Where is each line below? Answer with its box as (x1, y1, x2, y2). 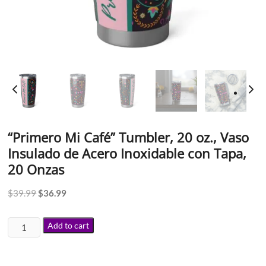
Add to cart (47, 220, 89, 231)
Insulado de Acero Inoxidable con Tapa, (8, 144, 247, 163)
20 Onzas (8, 160, 65, 179)
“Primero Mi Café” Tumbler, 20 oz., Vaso (8, 128, 249, 147)
